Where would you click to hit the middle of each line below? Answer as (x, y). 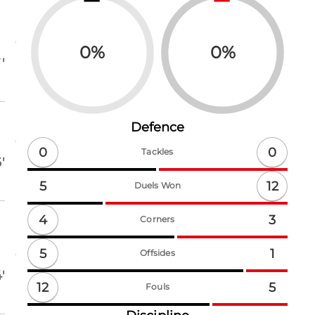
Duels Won (157, 186)
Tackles (157, 152)
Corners (157, 219)
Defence (157, 128)
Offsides (157, 253)
